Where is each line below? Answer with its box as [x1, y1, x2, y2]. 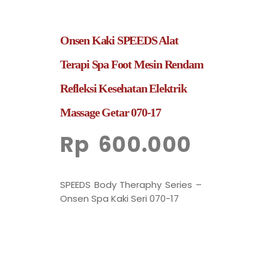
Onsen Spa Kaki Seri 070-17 [60, 192, 179, 205]
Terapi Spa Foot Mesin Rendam [60, 58, 204, 71]
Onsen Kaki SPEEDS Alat [60, 34, 178, 47]
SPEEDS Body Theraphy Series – [60, 178, 202, 192]
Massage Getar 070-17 [60, 106, 162, 119]
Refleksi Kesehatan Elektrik [60, 82, 187, 95]
